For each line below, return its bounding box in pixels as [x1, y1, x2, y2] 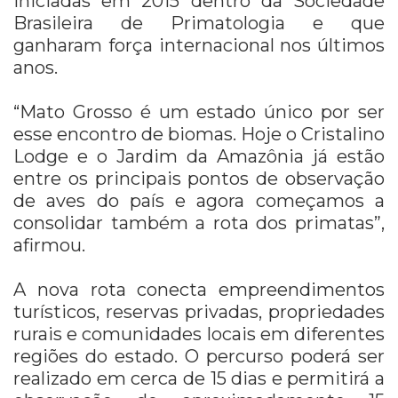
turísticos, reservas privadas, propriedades [13, 300, 385, 322]
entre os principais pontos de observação [13, 167, 385, 189]
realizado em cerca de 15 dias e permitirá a [13, 367, 385, 389]
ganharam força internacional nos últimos [13, 34, 385, 56]
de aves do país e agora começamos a [13, 189, 385, 211]
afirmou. [13, 234, 85, 256]
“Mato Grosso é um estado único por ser [13, 100, 385, 123]
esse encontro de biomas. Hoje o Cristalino [13, 123, 385, 145]
